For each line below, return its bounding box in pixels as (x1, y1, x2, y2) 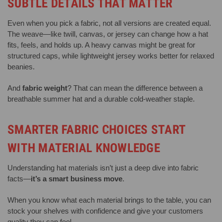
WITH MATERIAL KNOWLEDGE (7, 140, 160, 155)
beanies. (7, 62, 35, 71)
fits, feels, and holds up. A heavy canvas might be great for (7, 40, 195, 49)
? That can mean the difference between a (67, 83, 203, 92)
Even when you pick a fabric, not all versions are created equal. (7, 18, 211, 27)
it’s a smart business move (31, 174, 122, 183)
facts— (7, 174, 31, 183)
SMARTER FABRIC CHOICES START (7, 122, 185, 137)
